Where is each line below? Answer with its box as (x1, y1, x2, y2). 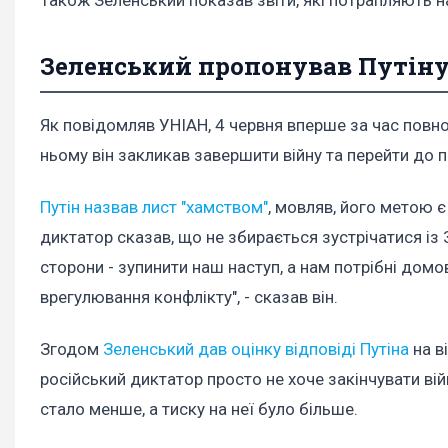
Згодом (40, 339, 103, 360)
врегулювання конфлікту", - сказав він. (40, 286, 338, 307)
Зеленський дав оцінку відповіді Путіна (103, 339, 409, 360)
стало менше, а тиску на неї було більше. (40, 399, 358, 420)
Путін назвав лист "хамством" (40, 196, 268, 217)
